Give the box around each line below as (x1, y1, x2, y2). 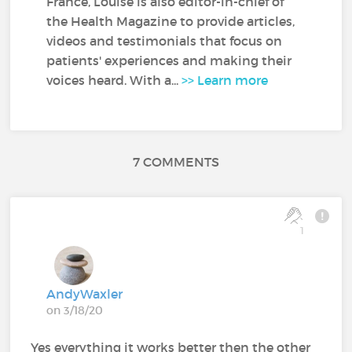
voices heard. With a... (46, 71, 182, 88)
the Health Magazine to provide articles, (46, 13, 295, 29)
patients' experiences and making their (46, 52, 292, 68)
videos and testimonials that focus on (46, 32, 283, 49)
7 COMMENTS (133, 153, 219, 170)
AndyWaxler (46, 285, 123, 302)
